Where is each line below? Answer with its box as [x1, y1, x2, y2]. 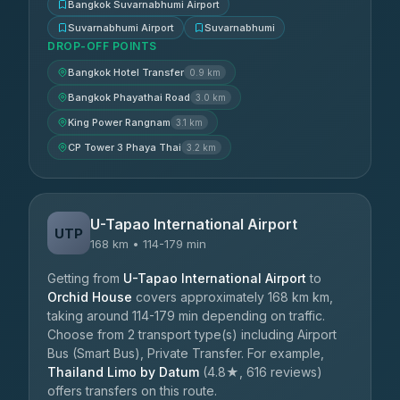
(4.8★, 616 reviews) [199, 364, 322, 379]
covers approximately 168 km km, [132, 289, 333, 304]
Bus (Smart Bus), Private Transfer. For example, [47, 346, 324, 361]
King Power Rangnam [68, 116, 171, 129]
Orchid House [47, 289, 132, 304]
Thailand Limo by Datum [47, 364, 199, 379]
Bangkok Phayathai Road [68, 91, 190, 104]
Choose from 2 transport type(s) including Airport [47, 327, 337, 342]
